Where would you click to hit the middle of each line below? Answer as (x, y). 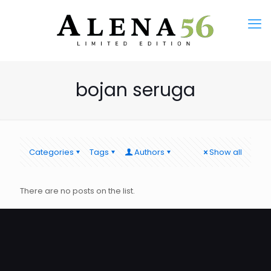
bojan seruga (135, 90)
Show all (226, 152)
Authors (149, 152)
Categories (51, 152)
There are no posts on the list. (77, 191)
